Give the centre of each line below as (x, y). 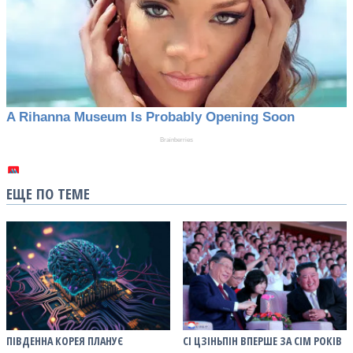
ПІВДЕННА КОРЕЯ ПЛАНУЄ (65, 340)
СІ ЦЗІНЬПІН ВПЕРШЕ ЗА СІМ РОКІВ (262, 340)
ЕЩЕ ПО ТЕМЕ (48, 193)
